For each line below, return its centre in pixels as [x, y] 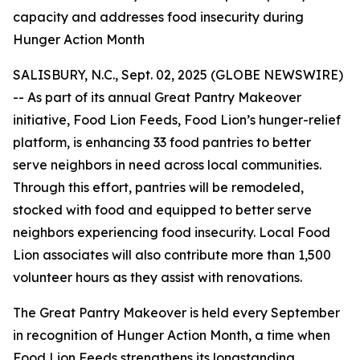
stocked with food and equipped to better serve [162, 210]
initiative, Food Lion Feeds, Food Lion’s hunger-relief [177, 120]
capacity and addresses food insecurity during [158, 17]
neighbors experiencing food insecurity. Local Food [172, 232]
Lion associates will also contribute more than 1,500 [172, 255]
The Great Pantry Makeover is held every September [176, 313]
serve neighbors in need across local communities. [167, 165]
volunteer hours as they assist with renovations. [157, 277]
